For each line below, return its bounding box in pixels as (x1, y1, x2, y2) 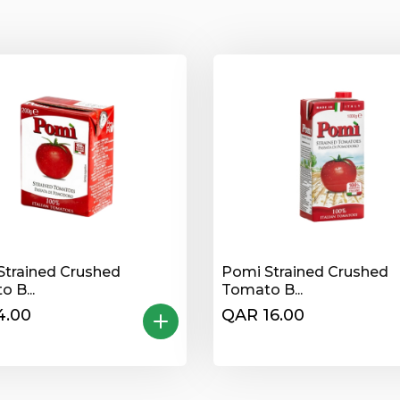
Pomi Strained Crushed (221, 263, 388, 280)
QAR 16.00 (221, 305, 304, 325)
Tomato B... (221, 281, 303, 298)
